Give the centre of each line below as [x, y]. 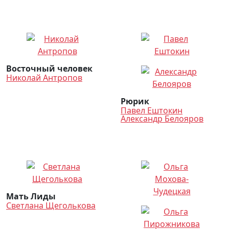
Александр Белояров [162, 119]
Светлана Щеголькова [51, 205]
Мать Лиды [31, 196]
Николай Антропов [44, 78]
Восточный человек [49, 68]
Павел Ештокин [152, 110]
